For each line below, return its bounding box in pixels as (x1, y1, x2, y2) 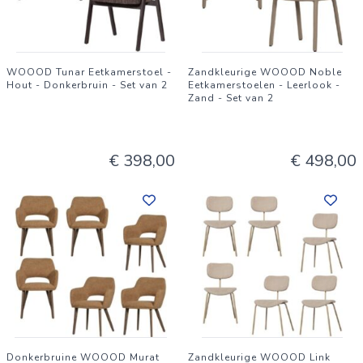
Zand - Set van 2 (188, 92, 274, 105)
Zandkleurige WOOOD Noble (188, 66, 342, 79)
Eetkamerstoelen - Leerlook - (188, 79, 340, 92)
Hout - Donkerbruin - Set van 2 (6, 79, 168, 92)
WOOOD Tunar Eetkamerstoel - (6, 66, 172, 79)
